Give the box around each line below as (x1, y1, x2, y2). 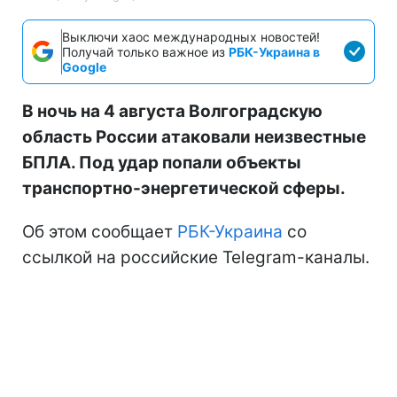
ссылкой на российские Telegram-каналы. (22, 246, 370, 268)
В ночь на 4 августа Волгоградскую (22, 100, 323, 121)
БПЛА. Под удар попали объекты (22, 152, 301, 173)
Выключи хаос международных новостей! (62, 28, 320, 44)
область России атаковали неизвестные (22, 126, 366, 147)
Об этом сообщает (22, 221, 177, 242)
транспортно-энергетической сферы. (22, 177, 346, 198)
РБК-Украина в (229, 43, 320, 59)
